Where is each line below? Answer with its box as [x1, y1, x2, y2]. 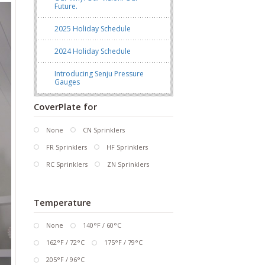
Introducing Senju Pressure [54, 68, 144, 79]
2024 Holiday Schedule [54, 46, 131, 56]
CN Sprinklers [82, 125, 125, 134]
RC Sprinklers [46, 159, 88, 169]
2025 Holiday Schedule [54, 23, 131, 34]
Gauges [54, 76, 80, 87]
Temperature [33, 196, 91, 208]
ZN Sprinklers [106, 159, 149, 169]
